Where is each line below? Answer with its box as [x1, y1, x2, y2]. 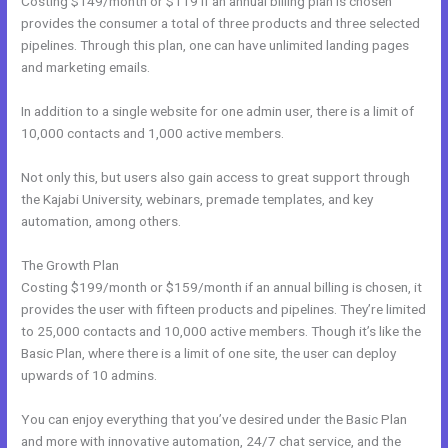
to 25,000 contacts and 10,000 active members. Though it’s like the [21, 323, 422, 340]
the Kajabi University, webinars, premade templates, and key [21, 191, 374, 208]
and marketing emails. [21, 59, 151, 76]
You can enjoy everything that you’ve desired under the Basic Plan [21, 410, 408, 427]
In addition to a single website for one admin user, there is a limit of [21, 103, 415, 120]
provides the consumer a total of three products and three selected [21, 15, 421, 32]
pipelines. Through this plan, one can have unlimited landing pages [21, 37, 410, 54]
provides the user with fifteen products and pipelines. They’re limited [21, 301, 427, 318]
